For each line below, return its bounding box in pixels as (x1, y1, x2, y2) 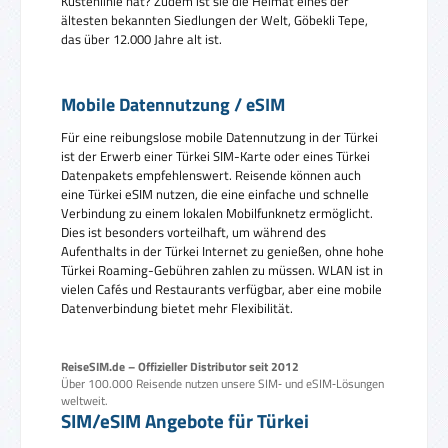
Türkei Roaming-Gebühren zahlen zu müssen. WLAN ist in (61, 259, 383, 280)
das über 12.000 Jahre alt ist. (61, 29, 222, 50)
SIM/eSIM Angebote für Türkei (61, 405, 309, 435)
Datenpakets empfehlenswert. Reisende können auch (61, 164, 361, 185)
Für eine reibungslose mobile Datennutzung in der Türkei (61, 126, 378, 147)
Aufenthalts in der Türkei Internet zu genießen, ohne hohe (61, 240, 384, 261)
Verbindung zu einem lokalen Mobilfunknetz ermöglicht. (61, 202, 373, 223)
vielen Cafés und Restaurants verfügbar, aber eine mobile (61, 278, 382, 299)
